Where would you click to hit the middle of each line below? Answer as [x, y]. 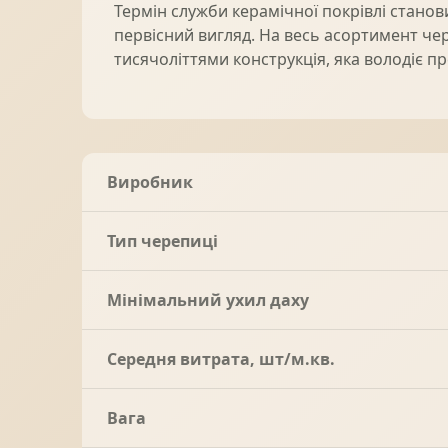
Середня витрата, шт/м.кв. [221, 359]
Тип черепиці [162, 241]
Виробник [150, 182]
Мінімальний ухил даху [208, 300]
